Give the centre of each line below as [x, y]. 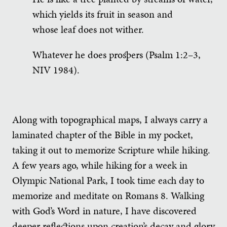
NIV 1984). [56, 70]
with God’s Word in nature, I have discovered [104, 211]
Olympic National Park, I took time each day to [108, 180]
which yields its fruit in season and [103, 14]
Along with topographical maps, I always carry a [110, 119]
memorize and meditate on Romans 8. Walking [108, 195]
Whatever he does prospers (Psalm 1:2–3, [117, 54]
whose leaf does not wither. [88, 30]
